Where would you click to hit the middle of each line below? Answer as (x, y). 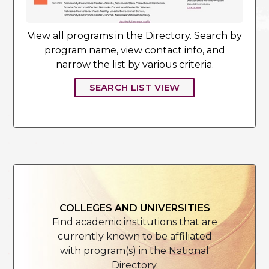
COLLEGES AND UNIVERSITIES (134, 208)
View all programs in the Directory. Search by (134, 36)
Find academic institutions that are (134, 222)
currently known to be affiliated (134, 237)
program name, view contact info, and (134, 50)
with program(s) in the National (134, 251)
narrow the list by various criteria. (134, 65)
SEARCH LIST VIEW (134, 88)
